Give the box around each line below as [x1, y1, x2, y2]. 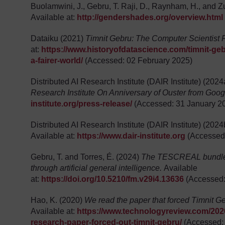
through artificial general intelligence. [31, 164, 164, 173]
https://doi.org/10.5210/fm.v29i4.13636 [41, 175, 184, 184]
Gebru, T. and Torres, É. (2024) [31, 153, 142, 162]
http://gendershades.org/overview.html [77, 13, 223, 22]
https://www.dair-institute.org [77, 132, 186, 141]
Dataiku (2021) [31, 34, 86, 43]
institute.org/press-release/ [31, 99, 133, 108]
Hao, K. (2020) [31, 196, 85, 205]
